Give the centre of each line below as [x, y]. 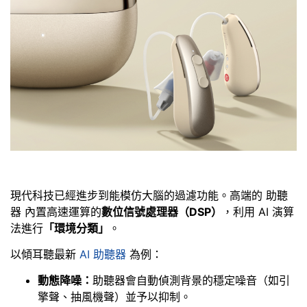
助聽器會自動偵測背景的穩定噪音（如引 [191, 281]
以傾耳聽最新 [45, 255]
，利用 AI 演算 [258, 211]
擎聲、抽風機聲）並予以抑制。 [114, 297]
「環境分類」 [76, 228]
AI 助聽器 [103, 255]
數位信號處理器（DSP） [162, 211]
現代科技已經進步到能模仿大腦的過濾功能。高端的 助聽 [149, 195]
